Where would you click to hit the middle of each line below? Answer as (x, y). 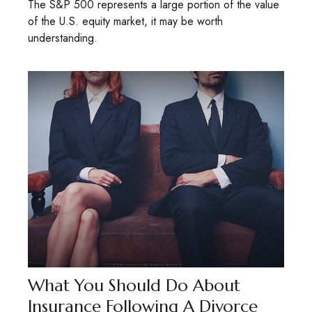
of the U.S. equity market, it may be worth (125, 21)
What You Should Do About (134, 286)
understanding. (63, 38)
